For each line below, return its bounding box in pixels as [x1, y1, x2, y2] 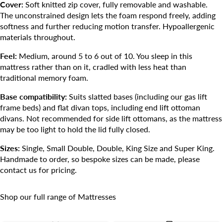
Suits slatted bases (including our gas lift [67, 92, 207, 102]
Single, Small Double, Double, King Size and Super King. [20, 143, 215, 153]
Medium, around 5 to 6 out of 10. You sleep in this [17, 51, 192, 61]
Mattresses [78, 192, 116, 202]
